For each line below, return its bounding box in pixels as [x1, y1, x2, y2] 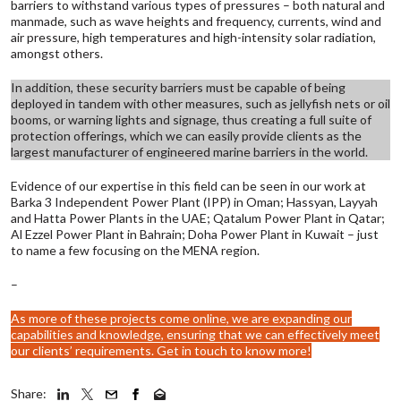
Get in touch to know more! [157, 343, 311, 359]
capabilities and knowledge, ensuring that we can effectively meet [11, 327, 380, 343]
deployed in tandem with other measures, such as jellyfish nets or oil [11, 96, 390, 112]
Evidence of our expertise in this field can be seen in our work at [11, 178, 366, 194]
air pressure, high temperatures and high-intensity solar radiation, [11, 30, 376, 46]
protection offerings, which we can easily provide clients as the [11, 128, 362, 144]
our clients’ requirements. [11, 343, 157, 359]
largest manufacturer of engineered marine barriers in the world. [11, 144, 368, 160]
